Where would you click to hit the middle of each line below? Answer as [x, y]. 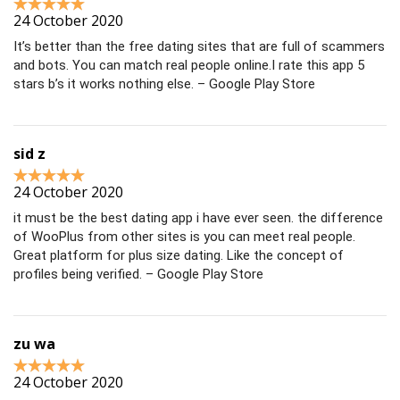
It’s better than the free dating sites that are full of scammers [199, 47]
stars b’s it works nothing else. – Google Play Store [164, 84]
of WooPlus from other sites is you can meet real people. [184, 237]
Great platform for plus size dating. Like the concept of [179, 256]
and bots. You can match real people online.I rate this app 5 [189, 66]
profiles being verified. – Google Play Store [138, 275]
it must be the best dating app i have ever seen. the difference [198, 218]
